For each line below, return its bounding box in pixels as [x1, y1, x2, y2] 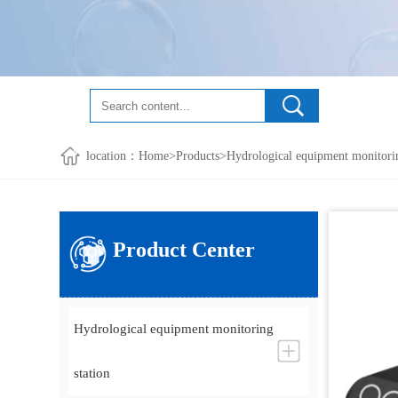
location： [86, 148, 139, 163]
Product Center [113, 237, 256, 261]
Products [176, 148, 220, 163]
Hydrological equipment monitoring [74, 321, 275, 336]
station [74, 365, 111, 380]
